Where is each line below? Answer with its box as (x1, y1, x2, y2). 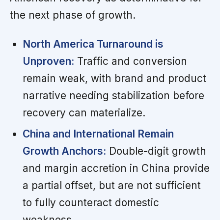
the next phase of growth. (10, 8, 136, 21)
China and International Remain (22, 127, 174, 140)
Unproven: (22, 55, 74, 67)
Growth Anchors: (22, 144, 106, 157)
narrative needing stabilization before (22, 89, 204, 102)
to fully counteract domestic (22, 196, 159, 209)
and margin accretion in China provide (22, 162, 210, 174)
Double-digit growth (106, 144, 206, 157)
